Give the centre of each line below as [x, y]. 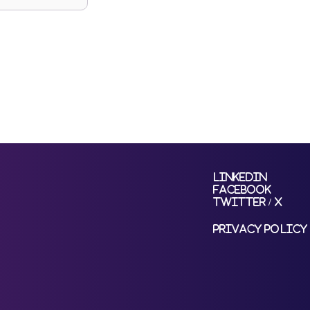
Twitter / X [247, 201]
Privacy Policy [260, 228]
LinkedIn [240, 176]
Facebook [242, 189]
